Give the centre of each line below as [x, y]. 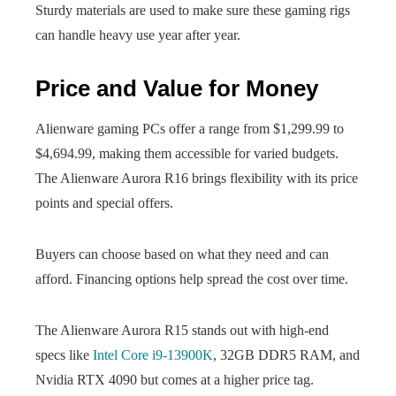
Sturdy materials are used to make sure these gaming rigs [193, 10]
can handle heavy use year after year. [138, 35]
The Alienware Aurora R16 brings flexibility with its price [197, 178]
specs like [64, 355]
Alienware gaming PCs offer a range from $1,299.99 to [190, 129]
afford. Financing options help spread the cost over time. [192, 279]
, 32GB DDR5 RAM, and [286, 355]
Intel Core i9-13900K [153, 355]
